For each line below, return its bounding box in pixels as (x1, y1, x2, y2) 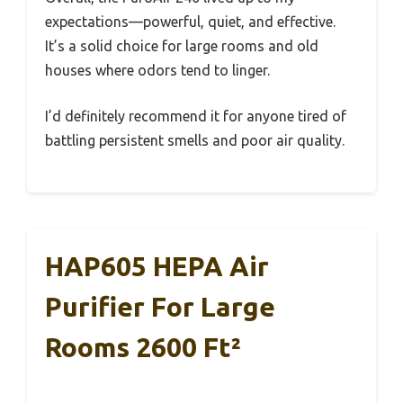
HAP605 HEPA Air (45, 250, 269, 282)
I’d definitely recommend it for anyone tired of (45, 107, 346, 124)
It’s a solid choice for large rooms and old (45, 37, 318, 54)
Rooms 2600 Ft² (45, 331, 241, 363)
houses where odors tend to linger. (45, 61, 270, 78)
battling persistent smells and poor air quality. (45, 131, 345, 148)
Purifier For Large (45, 291, 275, 322)
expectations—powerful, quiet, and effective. (45, 13, 336, 30)
